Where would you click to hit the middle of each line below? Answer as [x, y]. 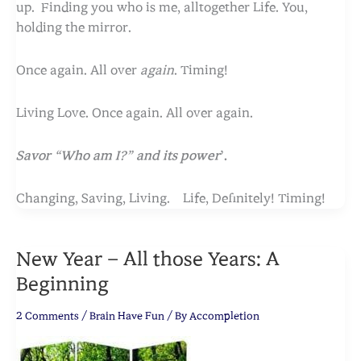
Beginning [62, 285]
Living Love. [52, 113]
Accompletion [224, 316]
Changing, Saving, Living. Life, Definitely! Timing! [171, 199]
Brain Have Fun [127, 316]
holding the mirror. [74, 28]
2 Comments [48, 316]
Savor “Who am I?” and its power [118, 156]
